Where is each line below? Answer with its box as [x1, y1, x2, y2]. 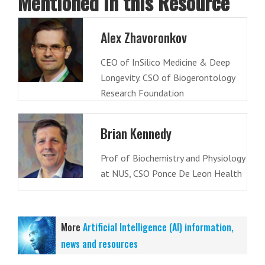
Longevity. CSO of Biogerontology [100, 72, 235, 83]
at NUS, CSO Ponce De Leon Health [100, 167, 242, 179]
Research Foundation [100, 87, 184, 99]
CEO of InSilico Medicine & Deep [100, 56, 230, 68]
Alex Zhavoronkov [100, 28, 187, 47]
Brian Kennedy [100, 124, 172, 143]
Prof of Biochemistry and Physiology [100, 152, 245, 164]
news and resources [61, 236, 138, 251]
